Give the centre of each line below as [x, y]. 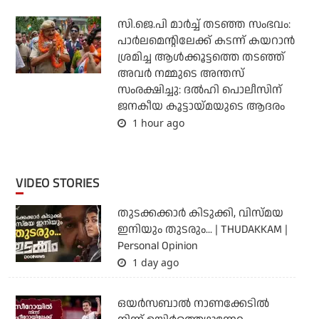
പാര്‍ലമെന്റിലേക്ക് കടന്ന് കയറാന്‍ [206, 41]
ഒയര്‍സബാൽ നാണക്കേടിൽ [193, 304]
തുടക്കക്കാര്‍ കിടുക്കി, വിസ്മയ [200, 214]
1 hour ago [157, 123]
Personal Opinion [157, 246]
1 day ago [154, 263]
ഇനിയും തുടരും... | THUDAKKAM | [202, 230]
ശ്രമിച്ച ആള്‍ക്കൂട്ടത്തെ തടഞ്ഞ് [201, 58]
